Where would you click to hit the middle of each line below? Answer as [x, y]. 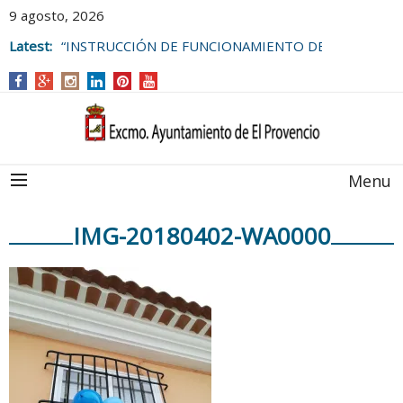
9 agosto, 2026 [57, 15]
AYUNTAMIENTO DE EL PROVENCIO [176, 82]
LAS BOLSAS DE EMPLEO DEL [153, 64]
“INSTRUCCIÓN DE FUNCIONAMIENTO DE [193, 46]
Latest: [31, 46]
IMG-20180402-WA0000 [201, 236]
